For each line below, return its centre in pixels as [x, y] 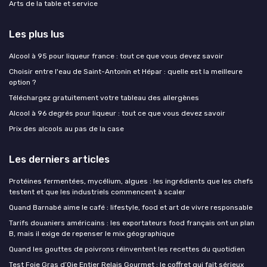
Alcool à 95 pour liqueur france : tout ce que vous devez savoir [116, 56]
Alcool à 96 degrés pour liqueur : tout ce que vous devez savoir [117, 114]
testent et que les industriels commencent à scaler [97, 192]
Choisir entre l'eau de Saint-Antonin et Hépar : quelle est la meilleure [126, 72]
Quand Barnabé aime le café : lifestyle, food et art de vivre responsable [131, 208]
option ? [22, 83]
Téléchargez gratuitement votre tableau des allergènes [104, 98]
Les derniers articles [59, 159]
